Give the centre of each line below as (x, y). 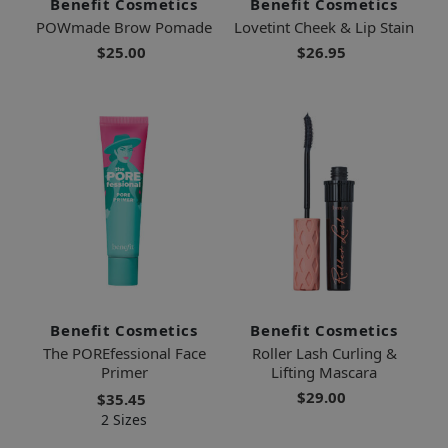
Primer (124, 371)
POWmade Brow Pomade (124, 26)
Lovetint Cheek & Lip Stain (324, 26)
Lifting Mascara (324, 371)
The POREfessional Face (124, 352)
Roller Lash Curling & (324, 352)
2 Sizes (124, 419)
